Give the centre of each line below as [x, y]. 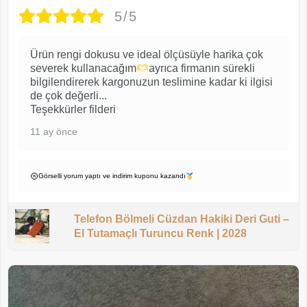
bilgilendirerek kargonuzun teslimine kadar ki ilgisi [151, 82]
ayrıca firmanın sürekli [202, 69]
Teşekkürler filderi [73, 110]
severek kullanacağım [83, 69]
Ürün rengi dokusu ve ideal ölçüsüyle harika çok [147, 55]
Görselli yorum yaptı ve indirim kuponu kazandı [112, 176]
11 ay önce [54, 132]
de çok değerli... [69, 96]
